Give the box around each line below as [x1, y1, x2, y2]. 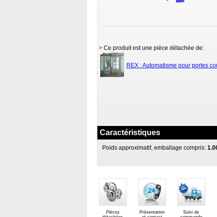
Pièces [106, 210, 120, 215]
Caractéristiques [99, 128, 160, 137]
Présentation [139, 210, 165, 215]
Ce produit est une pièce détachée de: [102, 45, 204, 51]
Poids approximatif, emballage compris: [102, 144, 206, 151]
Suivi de [183, 210, 199, 215]
